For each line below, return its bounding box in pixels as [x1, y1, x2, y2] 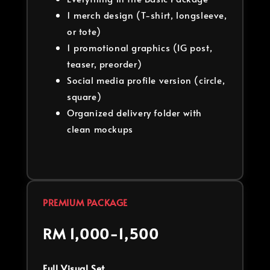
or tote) [67, 24, 101, 37]
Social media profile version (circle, [67, 73, 225, 86]
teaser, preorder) [67, 57, 142, 70]
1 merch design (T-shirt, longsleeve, [67, 8, 227, 21]
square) [67, 89, 102, 102]
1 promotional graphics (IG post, [67, 40, 213, 54]
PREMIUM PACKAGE [43, 195, 128, 209]
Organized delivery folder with [67, 105, 202, 119]
